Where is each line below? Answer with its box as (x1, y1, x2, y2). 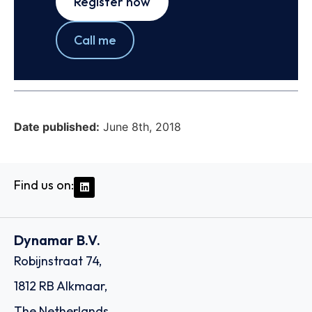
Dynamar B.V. (14, 231, 100, 249)
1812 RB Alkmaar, (14, 278, 107, 295)
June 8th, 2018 (103, 119, 181, 134)
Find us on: (14, 176, 74, 193)
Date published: (14, 119, 100, 134)
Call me (74, 32, 116, 49)
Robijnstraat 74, (14, 253, 102, 270)
